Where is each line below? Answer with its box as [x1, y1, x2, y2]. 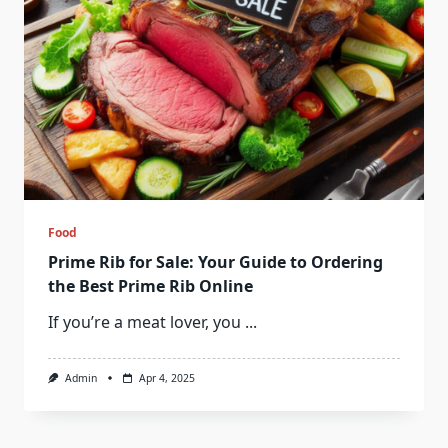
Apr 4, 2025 [138, 371, 195, 385]
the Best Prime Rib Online [48, 275, 253, 297]
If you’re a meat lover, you [48, 311, 241, 333]
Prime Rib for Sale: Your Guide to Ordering [48, 251, 383, 273]
